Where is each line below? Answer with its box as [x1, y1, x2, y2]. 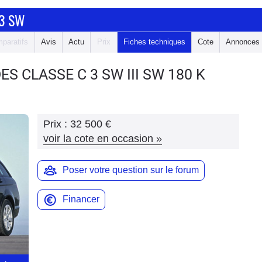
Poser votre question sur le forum [63, 165, 199, 175]
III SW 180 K [127, 66, 205, 83]
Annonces [226, 37, 260, 46]
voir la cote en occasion [43, 133, 153, 144]
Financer [63, 194, 99, 204]
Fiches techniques [123, 37, 185, 46]
